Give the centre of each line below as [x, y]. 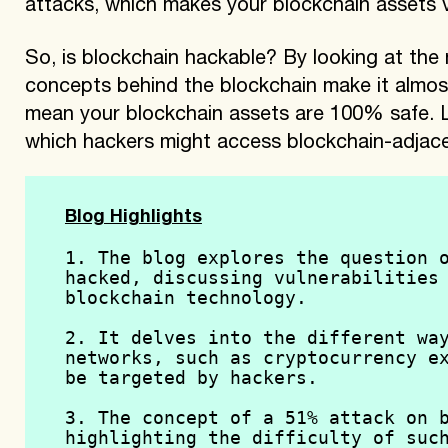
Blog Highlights [133, 217]
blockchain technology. [185, 297]
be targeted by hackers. [191, 377]
